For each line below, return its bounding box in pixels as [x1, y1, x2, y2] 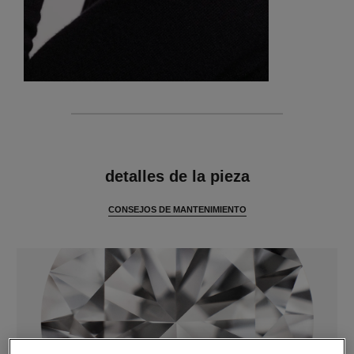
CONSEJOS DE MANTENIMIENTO [107, 205, 247, 215]
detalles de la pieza [104, 168, 250, 186]
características [32, 141, 145, 160]
